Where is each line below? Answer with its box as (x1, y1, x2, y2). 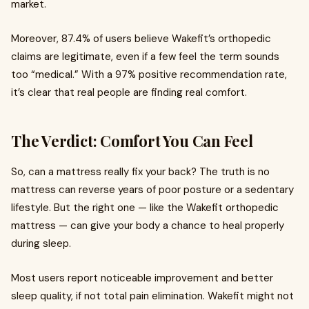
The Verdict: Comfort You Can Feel (11, 130, 253, 151)
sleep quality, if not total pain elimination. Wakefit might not (11, 289, 294, 303)
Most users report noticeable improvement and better (11, 271, 273, 285)
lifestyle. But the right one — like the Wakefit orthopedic (11, 201, 279, 215)
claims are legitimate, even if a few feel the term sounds (11, 50, 279, 63)
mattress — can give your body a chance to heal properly (11, 219, 284, 232)
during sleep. (11, 237, 71, 250)
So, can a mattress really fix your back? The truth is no (11, 165, 270, 179)
